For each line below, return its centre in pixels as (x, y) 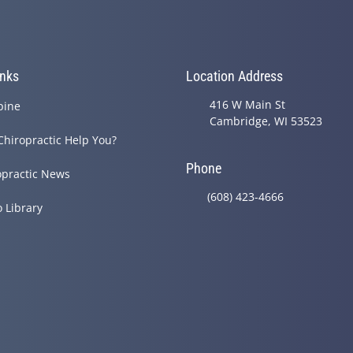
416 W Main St (247, 105)
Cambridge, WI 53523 (266, 121)
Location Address (234, 76)
